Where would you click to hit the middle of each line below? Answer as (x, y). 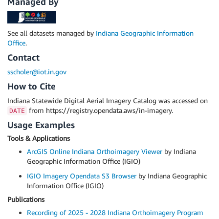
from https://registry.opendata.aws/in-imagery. (100, 110)
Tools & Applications (39, 138)
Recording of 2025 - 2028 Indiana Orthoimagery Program (115, 212)
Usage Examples (41, 124)
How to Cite (32, 86)
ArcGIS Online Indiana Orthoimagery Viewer (95, 151)
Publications (26, 199)
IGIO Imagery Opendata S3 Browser (82, 175)
